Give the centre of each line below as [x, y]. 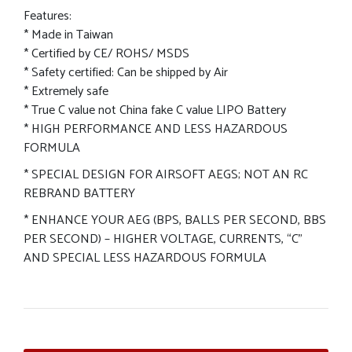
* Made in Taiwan [68, 35]
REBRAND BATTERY [79, 193]
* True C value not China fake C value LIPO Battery [155, 110]
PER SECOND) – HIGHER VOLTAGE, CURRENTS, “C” [163, 239]
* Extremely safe [66, 91]
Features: [48, 16]
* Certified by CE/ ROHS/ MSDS [106, 53]
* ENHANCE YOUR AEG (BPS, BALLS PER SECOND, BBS [175, 220]
